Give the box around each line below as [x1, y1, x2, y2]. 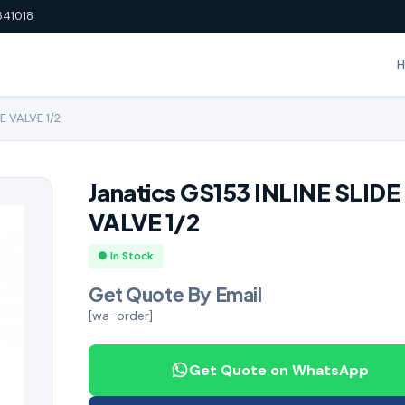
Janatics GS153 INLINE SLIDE [89, 176, 400, 207]
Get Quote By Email [89, 281, 262, 306]
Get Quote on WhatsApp [188, 360, 369, 380]
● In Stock [98, 248, 154, 263]
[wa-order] [89, 306, 153, 324]
